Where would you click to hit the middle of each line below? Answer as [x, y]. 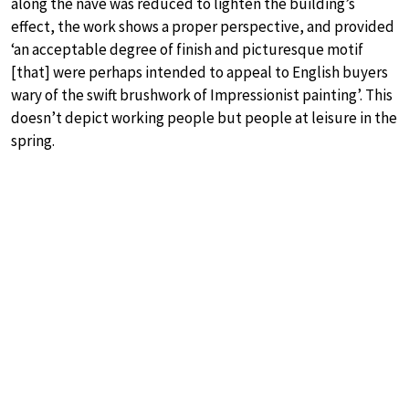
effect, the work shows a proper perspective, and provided [203, 27]
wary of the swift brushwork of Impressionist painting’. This [202, 95]
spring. [33, 141]
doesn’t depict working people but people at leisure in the [204, 118]
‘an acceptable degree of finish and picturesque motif [187, 50]
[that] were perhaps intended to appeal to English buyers [199, 73]
